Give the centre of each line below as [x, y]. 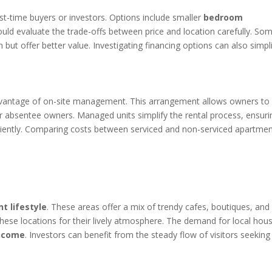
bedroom [223, 17]
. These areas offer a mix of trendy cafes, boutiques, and [158, 207]
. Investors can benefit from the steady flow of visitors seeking [148, 235]
